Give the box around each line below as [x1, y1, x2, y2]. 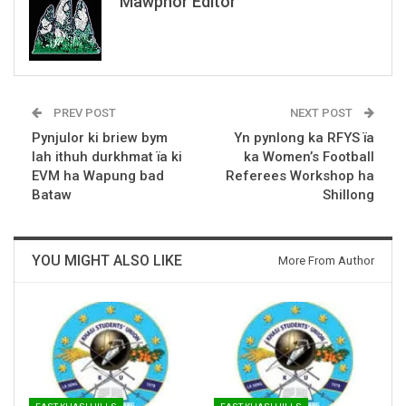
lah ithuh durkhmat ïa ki [32, 149, 182, 166]
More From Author [278, 254, 374, 268]
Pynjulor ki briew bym [32, 130, 168, 147]
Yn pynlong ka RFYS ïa [234, 130, 374, 147]
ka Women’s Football [244, 149, 374, 166]
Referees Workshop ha [226, 168, 374, 185]
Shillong [323, 187, 374, 204]
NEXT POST [290, 106, 355, 121]
